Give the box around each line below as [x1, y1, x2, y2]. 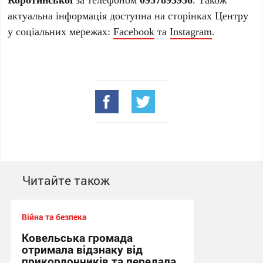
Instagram [170, 24, 213, 38]
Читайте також [22, 172, 110, 188]
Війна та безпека [21, 211, 87, 222]
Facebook [113, 24, 155, 38]
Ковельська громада [21, 230, 133, 245]
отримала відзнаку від [21, 242, 143, 257]
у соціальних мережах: [8, 24, 114, 38]
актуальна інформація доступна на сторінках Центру [8, 8, 249, 22]
